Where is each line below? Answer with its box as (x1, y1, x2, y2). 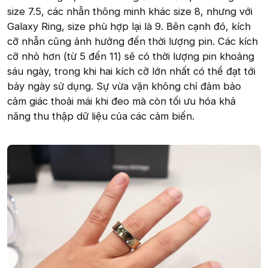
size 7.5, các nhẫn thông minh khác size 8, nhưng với (7, 5, 252, 17)
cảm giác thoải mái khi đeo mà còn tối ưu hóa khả (7, 95, 236, 107)
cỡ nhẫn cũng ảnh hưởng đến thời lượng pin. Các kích (7, 35, 258, 47)
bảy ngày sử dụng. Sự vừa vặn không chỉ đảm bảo (7, 80, 241, 92)
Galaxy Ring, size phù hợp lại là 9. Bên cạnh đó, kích (7, 20, 251, 32)
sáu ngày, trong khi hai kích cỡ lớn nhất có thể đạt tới (7, 65, 255, 77)
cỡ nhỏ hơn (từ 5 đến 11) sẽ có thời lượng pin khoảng (7, 50, 254, 62)
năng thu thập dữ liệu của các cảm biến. (7, 109, 194, 122)
